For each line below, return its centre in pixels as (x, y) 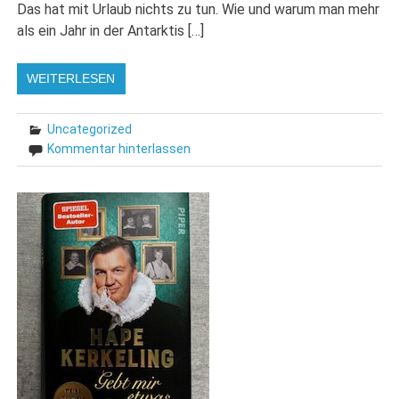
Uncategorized (90, 129)
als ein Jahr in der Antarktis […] (111, 30)
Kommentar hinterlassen (119, 148)
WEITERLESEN (71, 78)
